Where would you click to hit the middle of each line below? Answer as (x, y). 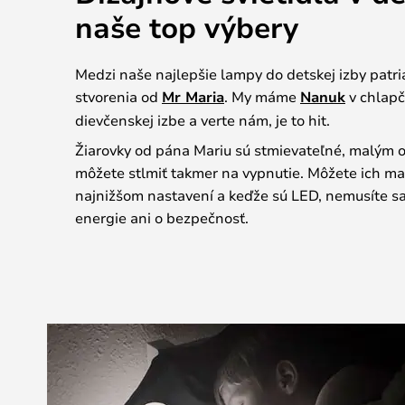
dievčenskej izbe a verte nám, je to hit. (202, 120)
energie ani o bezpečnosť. (162, 217)
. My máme (262, 96)
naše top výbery (187, 27)
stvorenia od (118, 96)
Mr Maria (193, 97)
